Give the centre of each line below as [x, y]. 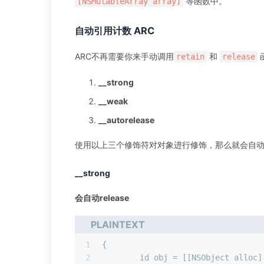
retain [190, 57]
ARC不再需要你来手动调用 [124, 57]
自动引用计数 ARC [115, 31]
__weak [113, 101]
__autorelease [126, 120]
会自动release [102, 198]
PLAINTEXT [118, 224]
